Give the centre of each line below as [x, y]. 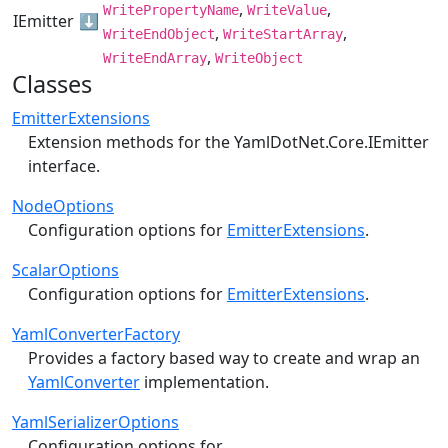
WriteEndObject [159, 33]
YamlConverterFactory [96, 333]
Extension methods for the [131, 141]
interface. [64, 165]
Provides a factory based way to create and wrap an [224, 357]
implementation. [204, 381]
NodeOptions [63, 205]
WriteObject [259, 57]
